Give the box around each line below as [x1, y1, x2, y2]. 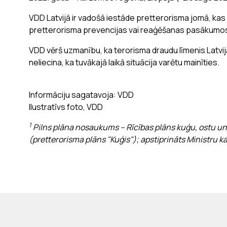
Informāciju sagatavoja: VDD [29, 89, 134, 100]
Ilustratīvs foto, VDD [29, 101, 103, 112]
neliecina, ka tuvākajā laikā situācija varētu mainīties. [29, 56, 221, 68]
